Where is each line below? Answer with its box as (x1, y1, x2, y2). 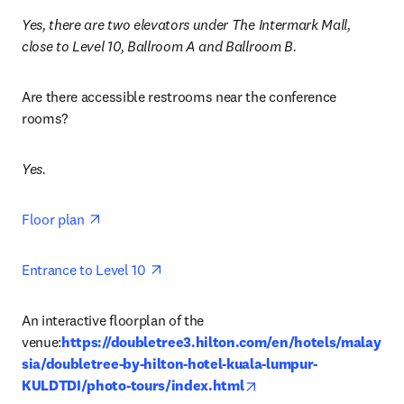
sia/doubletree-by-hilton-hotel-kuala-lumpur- (22, 354, 317, 373)
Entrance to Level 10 (22, 261, 150, 280)
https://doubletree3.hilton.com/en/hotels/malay (61, 333, 381, 352)
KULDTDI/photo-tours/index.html (22, 376, 244, 395)
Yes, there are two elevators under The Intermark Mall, (22, 15, 351, 34)
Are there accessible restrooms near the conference (22, 87, 336, 106)
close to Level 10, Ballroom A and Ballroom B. (22, 37, 297, 56)
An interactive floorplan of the (22, 311, 205, 330)
